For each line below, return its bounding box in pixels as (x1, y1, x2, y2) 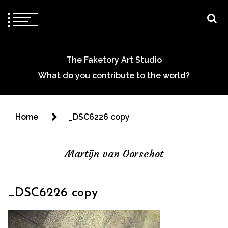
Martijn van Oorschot (65, 147, 163, 160)
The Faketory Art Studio (66, 55, 162, 65)
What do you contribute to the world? (38, 71, 190, 80)
